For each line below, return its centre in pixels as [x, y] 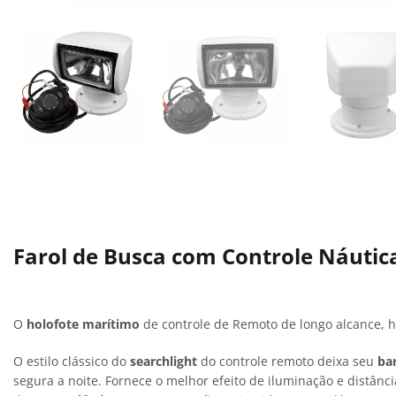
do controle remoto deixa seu [287, 361]
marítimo [111, 324]
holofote [53, 324]
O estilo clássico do [72, 361]
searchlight [164, 361]
